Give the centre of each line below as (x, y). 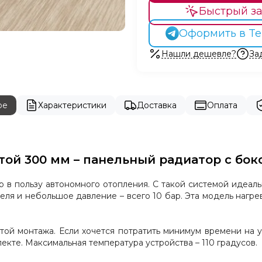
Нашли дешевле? (199, 54)
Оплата (222, 105)
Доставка (156, 105)
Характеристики (72, 105)
